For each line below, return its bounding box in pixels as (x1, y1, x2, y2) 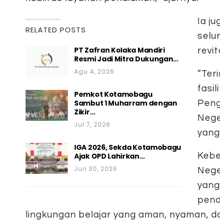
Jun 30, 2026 (74, 164, 117, 173)
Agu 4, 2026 (74, 67, 114, 76)
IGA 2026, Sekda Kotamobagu (74, 142, 182, 152)
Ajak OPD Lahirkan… (74, 151, 145, 161)
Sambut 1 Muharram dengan (74, 98, 177, 108)
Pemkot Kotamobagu (74, 89, 153, 99)
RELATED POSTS (26, 24, 86, 35)
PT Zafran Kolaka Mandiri (74, 45, 165, 55)
